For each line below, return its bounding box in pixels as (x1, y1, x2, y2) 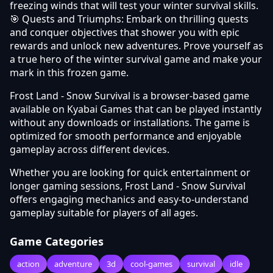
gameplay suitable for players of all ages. (10, 205, 198, 219)
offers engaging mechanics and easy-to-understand (10, 192, 249, 206)
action (17, 258, 40, 269)
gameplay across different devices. (10, 142, 169, 156)
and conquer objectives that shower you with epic (10, 25, 239, 39)
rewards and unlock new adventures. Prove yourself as (10, 38, 263, 52)
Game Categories (10, 233, 104, 249)
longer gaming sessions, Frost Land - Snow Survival (10, 179, 246, 193)
